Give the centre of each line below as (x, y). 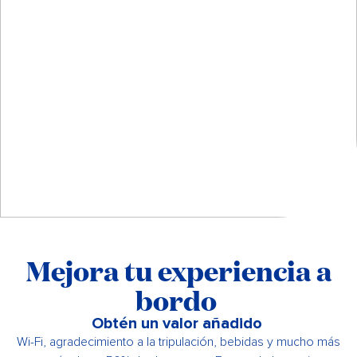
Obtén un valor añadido (178, 323)
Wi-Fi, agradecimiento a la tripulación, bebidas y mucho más (178, 341)
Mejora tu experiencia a (178, 270)
